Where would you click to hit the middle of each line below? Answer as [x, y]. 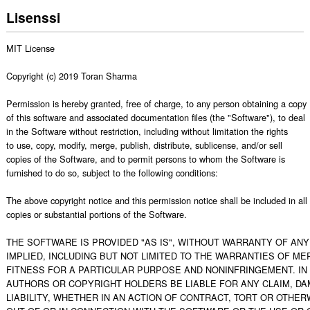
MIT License [30, 48]
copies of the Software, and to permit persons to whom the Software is [145, 158]
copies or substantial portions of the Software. [96, 214]
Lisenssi [33, 18]
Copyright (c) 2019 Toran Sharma [71, 75]
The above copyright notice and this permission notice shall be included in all [156, 200]
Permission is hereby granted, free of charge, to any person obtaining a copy [156, 103]
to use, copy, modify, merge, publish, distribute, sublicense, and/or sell [144, 145]
